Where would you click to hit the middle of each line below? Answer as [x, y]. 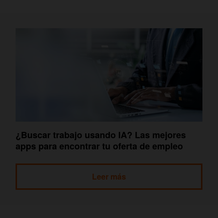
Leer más [109, 176]
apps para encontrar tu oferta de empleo [99, 146]
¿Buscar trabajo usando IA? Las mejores [101, 135]
